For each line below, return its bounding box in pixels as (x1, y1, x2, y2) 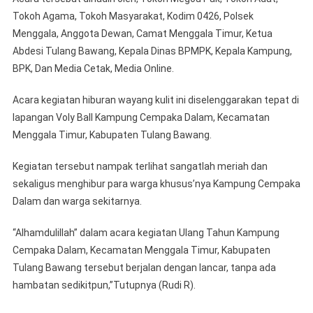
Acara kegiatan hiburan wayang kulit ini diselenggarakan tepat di (12, 94, 299, 106)
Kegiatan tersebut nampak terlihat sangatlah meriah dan (12, 161, 268, 173)
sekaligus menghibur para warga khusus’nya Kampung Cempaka (12, 178, 300, 190)
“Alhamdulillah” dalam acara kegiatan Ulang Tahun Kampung (12, 227, 279, 239)
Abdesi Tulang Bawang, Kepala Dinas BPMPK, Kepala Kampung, (12, 45, 292, 57)
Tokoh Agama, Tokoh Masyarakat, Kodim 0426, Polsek (12, 10, 254, 22)
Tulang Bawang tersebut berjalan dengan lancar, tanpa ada (12, 262, 276, 274)
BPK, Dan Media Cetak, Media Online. (12, 63, 174, 75)
